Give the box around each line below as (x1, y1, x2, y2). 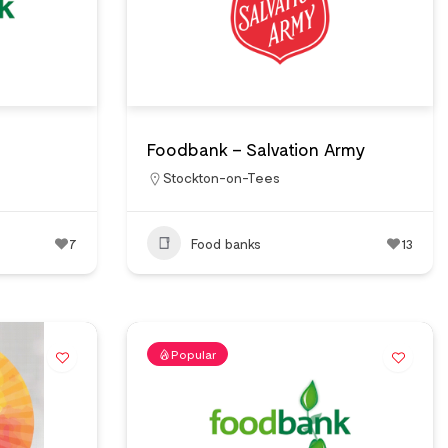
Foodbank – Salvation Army (147, 138, 366, 160)
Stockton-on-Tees (163, 169, 280, 186)
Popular (171, 347, 217, 361)
